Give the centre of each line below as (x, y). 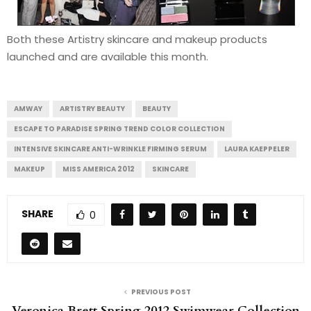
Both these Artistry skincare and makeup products (137, 40)
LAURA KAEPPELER (257, 149)
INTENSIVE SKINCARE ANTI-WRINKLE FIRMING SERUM (110, 149)
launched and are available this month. (108, 57)
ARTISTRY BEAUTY (92, 109)
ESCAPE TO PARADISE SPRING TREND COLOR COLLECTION (119, 129)
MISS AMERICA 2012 (99, 169)
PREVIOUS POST (161, 292)
